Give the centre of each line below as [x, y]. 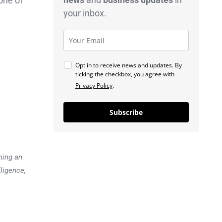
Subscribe [126, 112]
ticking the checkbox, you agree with [125, 74]
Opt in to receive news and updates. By [128, 65]
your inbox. [85, 13]
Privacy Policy [94, 85]
